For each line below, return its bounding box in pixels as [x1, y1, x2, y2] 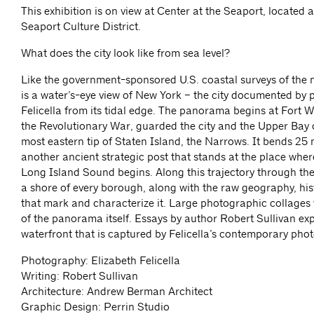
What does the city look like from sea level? [21, 46, 230, 60]
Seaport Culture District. [21, 20, 141, 33]
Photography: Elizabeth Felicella [21, 254, 180, 267]
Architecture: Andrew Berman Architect [21, 285, 212, 298]
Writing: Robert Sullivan [21, 269, 138, 282]
